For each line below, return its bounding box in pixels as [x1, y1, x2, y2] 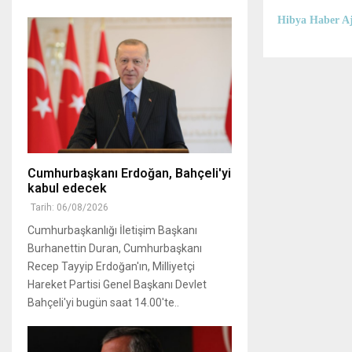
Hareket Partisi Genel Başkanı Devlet [27, 278, 207, 291]
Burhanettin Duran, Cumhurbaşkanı [27, 242, 202, 255]
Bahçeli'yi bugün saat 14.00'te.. [27, 296, 179, 310]
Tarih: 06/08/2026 [31, 202, 108, 214]
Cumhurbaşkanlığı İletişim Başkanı [27, 224, 197, 237]
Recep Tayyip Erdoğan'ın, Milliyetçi [27, 260, 195, 273]
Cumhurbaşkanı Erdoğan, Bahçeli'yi [27, 166, 231, 181]
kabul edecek [27, 181, 107, 196]
